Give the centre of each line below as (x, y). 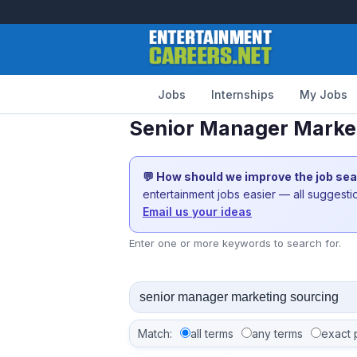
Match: (155, 333)
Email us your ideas (197, 212)
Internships (243, 94)
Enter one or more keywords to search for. (235, 243)
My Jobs (324, 94)
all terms (212, 333)
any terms (277, 333)
